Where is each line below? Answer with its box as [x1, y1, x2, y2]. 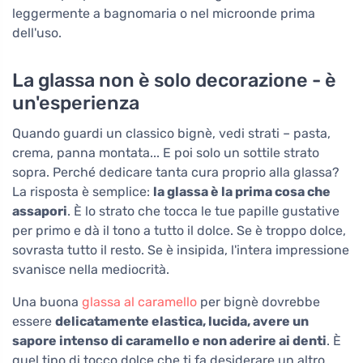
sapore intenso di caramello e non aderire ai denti [12, 333, 327, 349]
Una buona [12, 294, 82, 310]
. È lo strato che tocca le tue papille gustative [67, 203, 340, 220]
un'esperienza [12, 92, 139, 115]
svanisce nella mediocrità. [12, 262, 169, 278]
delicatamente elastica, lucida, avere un [55, 314, 309, 330]
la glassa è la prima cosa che [153, 184, 331, 200]
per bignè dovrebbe [197, 294, 320, 310]
